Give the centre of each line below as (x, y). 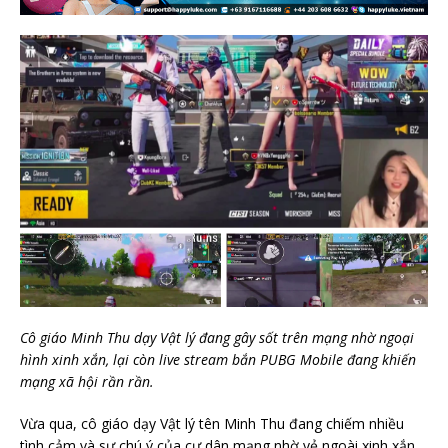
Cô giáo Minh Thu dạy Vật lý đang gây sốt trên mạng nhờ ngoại (217, 338)
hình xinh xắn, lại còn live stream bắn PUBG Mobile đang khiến (218, 360)
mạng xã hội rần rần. (87, 382)
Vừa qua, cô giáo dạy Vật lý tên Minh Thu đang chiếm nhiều (212, 424)
